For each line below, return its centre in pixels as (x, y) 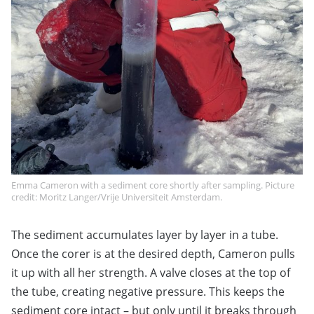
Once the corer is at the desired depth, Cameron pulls (153, 253)
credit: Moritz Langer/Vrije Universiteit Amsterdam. (117, 197)
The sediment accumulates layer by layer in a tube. (145, 234)
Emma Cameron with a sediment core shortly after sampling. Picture (153, 185)
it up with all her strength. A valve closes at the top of (151, 272)
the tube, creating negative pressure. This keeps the (148, 291)
